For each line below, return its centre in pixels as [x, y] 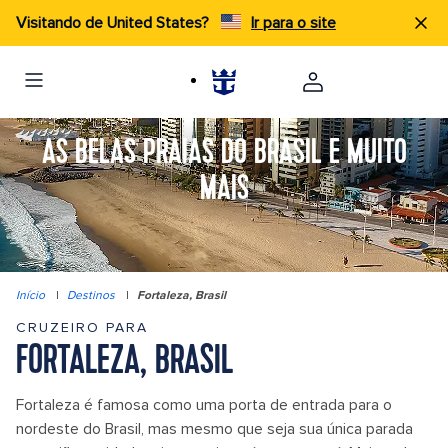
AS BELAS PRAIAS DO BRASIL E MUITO [224, 154]
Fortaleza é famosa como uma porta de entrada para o [204, 405]
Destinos [91, 295]
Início [30, 295]
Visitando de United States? [114, 23]
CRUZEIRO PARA [82, 327]
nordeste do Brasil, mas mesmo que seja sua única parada [214, 429]
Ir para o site [293, 23]
